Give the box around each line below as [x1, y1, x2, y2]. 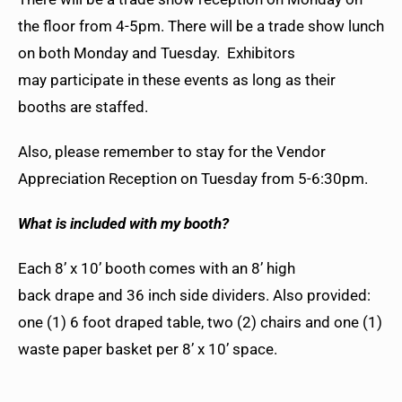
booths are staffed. [18, 98, 159, 117]
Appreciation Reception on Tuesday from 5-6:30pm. [18, 170, 375, 188]
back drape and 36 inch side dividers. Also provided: [18, 286, 371, 305]
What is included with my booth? [18, 214, 229, 233]
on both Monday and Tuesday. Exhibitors [18, 44, 295, 63]
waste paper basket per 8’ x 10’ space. [18, 340, 281, 359]
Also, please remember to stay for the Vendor [18, 143, 326, 162]
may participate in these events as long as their [18, 71, 336, 90]
